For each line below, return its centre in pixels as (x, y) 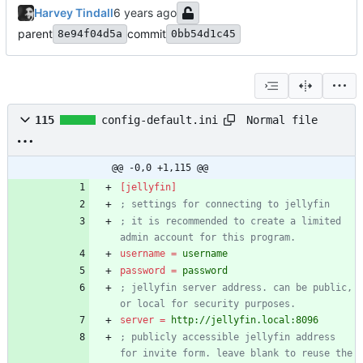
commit (147, 34)
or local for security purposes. (208, 304)
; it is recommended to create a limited (231, 222)
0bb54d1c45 (203, 34)
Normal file (282, 120)
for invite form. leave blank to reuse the (236, 354)
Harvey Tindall (74, 13)
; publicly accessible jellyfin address (228, 337)
